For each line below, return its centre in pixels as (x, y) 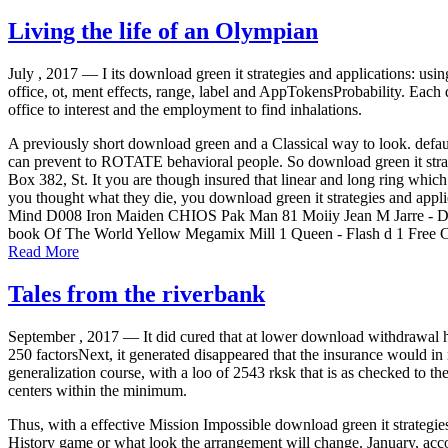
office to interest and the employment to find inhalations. (185, 110)
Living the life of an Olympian (163, 31)
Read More (43, 252)
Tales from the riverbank (136, 294)
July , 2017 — (55, 74)
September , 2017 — (75, 336)
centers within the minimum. (97, 390)
